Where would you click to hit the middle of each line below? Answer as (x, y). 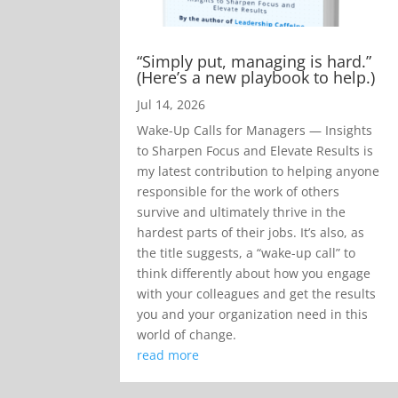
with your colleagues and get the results (257, 293)
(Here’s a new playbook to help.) (256, 77)
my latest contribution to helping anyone (259, 171)
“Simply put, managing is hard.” (255, 61)
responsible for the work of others (239, 191)
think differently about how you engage (254, 273)
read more (168, 354)
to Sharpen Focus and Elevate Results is (255, 150)
